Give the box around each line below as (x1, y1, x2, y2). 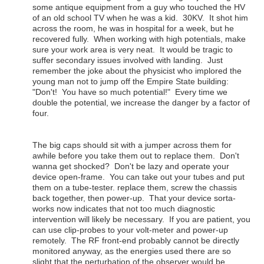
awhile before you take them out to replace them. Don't (32, 151, 239, 161)
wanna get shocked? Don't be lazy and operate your (32, 161, 229, 171)
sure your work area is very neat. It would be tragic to (32, 45, 233, 55)
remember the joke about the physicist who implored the (32, 66, 242, 76)
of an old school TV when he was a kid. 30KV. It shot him (32, 13, 248, 23)
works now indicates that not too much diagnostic (32, 204, 215, 214)
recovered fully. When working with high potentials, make (32, 34, 246, 44)
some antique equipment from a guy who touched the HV (32, 2, 245, 12)
